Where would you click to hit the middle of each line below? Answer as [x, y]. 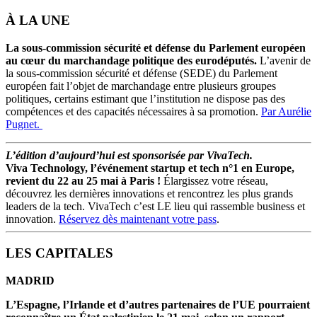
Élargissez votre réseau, [214, 180]
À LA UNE [38, 20]
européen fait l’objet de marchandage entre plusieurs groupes [141, 86]
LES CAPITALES [59, 253]
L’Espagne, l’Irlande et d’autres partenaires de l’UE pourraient [158, 305]
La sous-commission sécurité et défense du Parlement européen [156, 47]
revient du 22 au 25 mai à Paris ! [83, 180]
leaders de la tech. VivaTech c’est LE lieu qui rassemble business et [155, 206]
